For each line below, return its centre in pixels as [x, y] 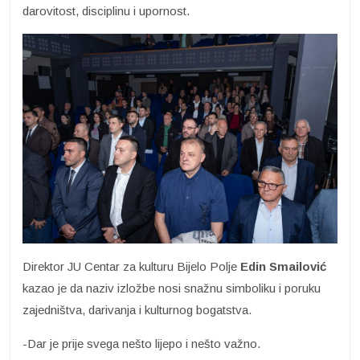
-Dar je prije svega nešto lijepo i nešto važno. [141, 344]
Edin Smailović [283, 267]
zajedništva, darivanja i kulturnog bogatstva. [137, 310]
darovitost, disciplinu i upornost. [106, 10]
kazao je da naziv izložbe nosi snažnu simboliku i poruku [172, 288]
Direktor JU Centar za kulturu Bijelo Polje [131, 267]
